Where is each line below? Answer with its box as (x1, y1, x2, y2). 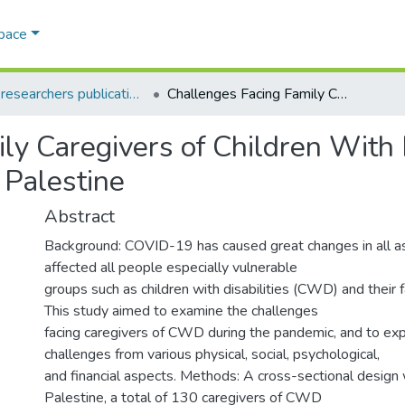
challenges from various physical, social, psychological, (44, 344, 380, 364)
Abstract (44, 204, 115, 229)
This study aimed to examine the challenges (44, 301, 318, 321)
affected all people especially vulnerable (44, 258, 297, 278)
